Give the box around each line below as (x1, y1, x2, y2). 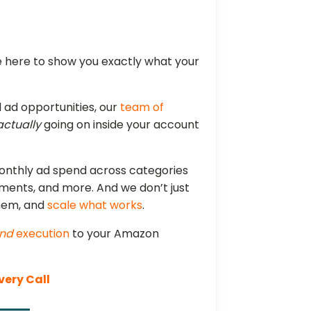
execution (13, 225, 70, 242)
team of (120, 99, 165, 115)
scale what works (47, 196, 143, 213)
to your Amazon (69, 225, 160, 242)
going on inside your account (41, 116, 200, 133)
